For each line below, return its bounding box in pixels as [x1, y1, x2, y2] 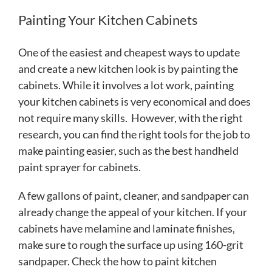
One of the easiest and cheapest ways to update [18, 46, 240, 59]
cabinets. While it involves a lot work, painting [18, 78, 234, 92]
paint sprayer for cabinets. [18, 160, 141, 174]
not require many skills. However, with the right [18, 111, 243, 125]
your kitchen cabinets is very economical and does [18, 95, 251, 109]
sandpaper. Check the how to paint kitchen [18, 254, 217, 268]
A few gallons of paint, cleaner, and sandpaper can [18, 189, 249, 203]
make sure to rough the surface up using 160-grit [18, 238, 243, 252]
